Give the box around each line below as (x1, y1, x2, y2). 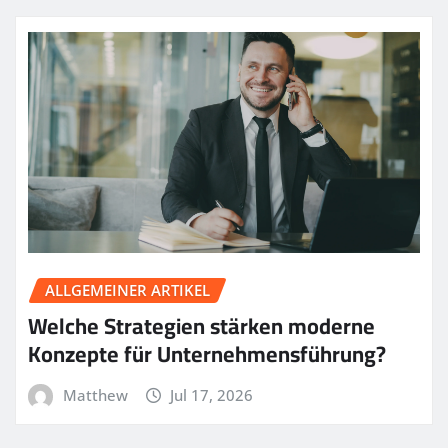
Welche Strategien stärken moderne (28, 305, 375, 348)
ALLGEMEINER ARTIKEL (45, 279, 210, 300)
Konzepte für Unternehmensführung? (28, 333, 386, 376)
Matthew (62, 385, 128, 406)
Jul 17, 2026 (170, 385, 254, 406)
